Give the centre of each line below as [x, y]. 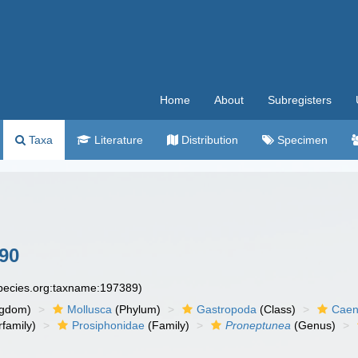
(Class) [276, 309]
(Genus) [314, 325]
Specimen [301, 140]
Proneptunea [259, 325]
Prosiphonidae [109, 325]
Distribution [208, 140]
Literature [117, 140]
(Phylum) [137, 309]
